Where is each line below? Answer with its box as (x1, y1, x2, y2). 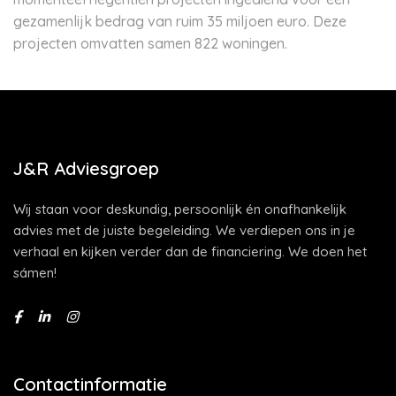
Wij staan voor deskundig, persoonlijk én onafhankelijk (13, 201, 346, 217)
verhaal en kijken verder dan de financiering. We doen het (13, 243, 367, 260)
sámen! (13, 264, 57, 281)
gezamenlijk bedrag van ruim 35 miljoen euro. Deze (13, 12, 346, 30)
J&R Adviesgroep (13, 157, 159, 179)
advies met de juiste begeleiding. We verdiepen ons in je (13, 222, 355, 239)
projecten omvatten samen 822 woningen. (13, 34, 291, 52)
